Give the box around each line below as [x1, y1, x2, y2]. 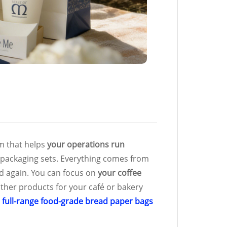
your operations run [47, 138, 125, 150]
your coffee [98, 167, 141, 178]
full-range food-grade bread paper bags [2, 195, 153, 207]
